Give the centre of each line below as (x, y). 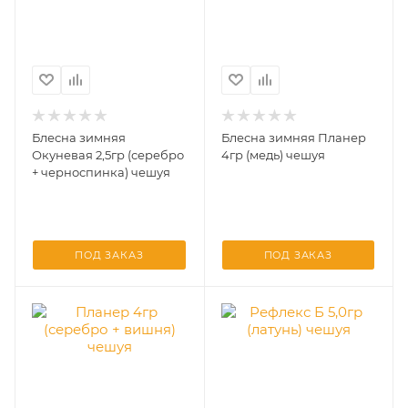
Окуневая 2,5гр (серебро (108, 154)
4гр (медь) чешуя (273, 154)
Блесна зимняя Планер (293, 137)
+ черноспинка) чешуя (101, 172)
